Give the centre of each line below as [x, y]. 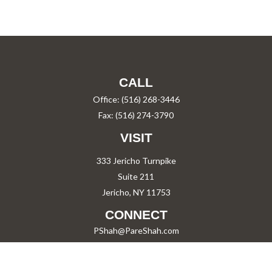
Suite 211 [136, 176]
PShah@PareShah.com [136, 230]
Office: [107, 99]
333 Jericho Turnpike [136, 161]
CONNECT [136, 215]
